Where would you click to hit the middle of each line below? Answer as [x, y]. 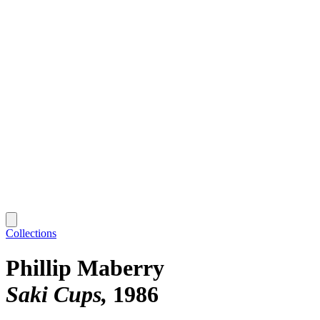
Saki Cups [54, 295]
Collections [31, 233]
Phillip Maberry [85, 268]
